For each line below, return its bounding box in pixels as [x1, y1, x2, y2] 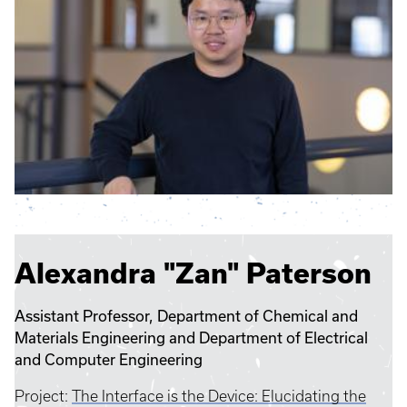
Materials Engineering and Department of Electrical [15, 328, 368, 346]
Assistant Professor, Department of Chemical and [15, 306, 358, 324]
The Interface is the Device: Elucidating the [72, 387, 366, 404]
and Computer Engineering [15, 350, 206, 368]
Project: [15, 387, 72, 404]
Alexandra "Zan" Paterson [15, 256, 372, 289]
